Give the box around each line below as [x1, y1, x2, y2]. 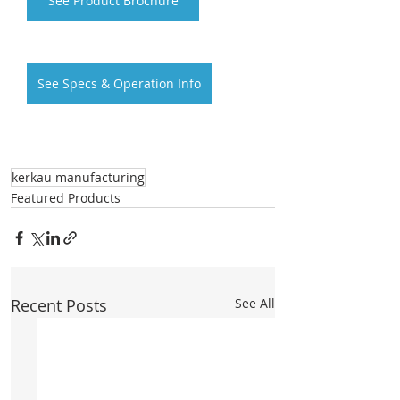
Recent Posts [11, 295, 107, 316]
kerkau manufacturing [12, 169, 145, 186]
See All [235, 295, 275, 312]
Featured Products [11, 189, 121, 206]
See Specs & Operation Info [37, 75, 201, 92]
